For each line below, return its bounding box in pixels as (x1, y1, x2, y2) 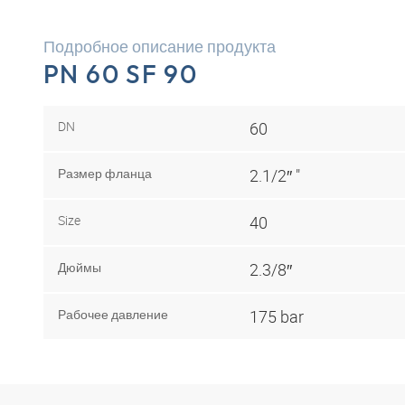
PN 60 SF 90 (43, 58, 198, 89)
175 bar (250, 305, 304, 327)
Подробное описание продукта (43, 35, 276, 57)
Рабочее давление (58, 305, 168, 323)
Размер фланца (58, 164, 152, 182)
